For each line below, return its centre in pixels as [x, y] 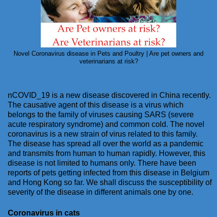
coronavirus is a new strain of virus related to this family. [103, 134]
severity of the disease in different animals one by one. [101, 192]
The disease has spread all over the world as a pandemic [106, 143]
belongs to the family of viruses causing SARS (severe [101, 114]
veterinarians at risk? [108, 61]
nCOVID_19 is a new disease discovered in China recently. [109, 95]
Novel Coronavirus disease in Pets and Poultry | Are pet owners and [108, 54]
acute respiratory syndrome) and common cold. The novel [106, 124]
